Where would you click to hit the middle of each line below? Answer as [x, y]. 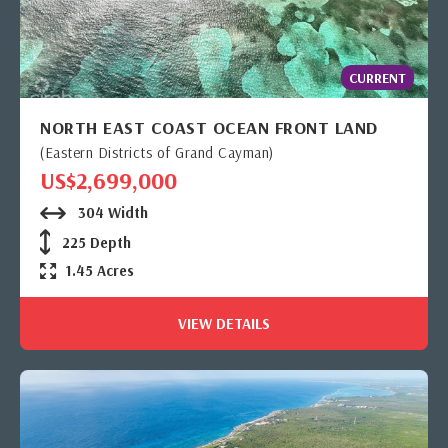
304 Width [111, 213]
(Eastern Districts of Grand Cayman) [157, 153]
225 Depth [94, 243]
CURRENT [377, 78]
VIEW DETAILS [224, 324]
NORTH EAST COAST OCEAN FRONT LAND [209, 128]
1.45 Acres [99, 271]
